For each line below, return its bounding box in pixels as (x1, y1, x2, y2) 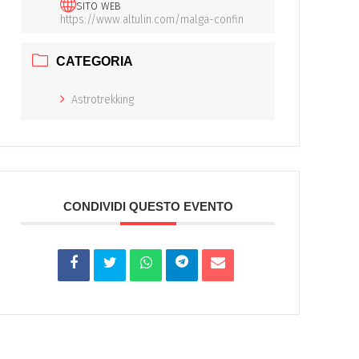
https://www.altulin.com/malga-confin (60, 12, 244, 26)
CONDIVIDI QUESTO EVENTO (63, 200, 233, 214)
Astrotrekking (71, 93, 135, 107)
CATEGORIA (56, 54, 134, 69)
